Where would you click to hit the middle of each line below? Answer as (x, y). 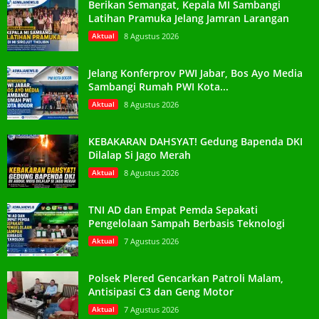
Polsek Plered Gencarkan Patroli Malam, (186, 278)
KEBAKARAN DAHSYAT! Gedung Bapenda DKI (195, 142)
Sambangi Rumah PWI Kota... (158, 87)
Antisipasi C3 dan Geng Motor (161, 292)
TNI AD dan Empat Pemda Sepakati (173, 210)
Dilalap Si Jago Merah (140, 155)
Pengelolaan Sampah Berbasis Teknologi (187, 224)
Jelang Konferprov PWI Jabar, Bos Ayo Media (195, 73)
